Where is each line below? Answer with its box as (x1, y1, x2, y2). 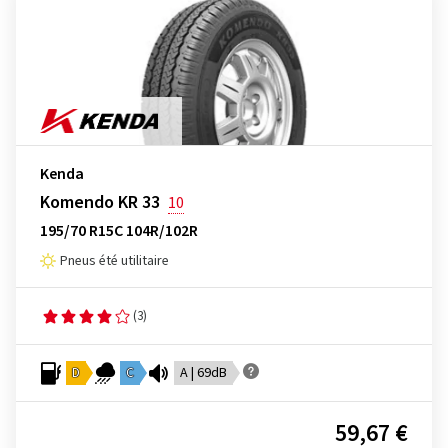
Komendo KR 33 (40, 190, 160, 215)
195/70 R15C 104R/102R (40, 220, 198, 242)
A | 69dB (180, 363, 227, 383)
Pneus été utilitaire (60, 251, 169, 271)
